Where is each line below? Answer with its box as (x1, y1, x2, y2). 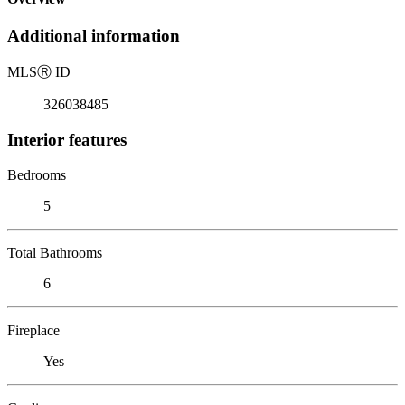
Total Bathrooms (7, 244, 102, 260)
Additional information (7, 26, 180, 46)
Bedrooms (7, 166, 66, 183)
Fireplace (7, 322, 60, 338)
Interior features (7, 129, 127, 149)
